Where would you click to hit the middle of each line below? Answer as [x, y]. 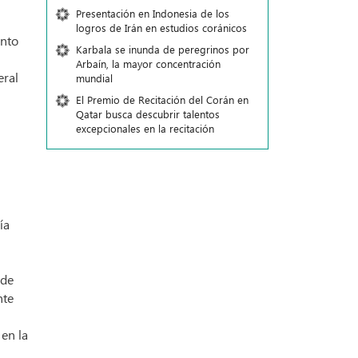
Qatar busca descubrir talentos [147, 114]
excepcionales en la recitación [145, 128]
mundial [94, 78]
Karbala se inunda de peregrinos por [162, 49]
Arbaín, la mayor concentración [148, 64]
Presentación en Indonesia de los [152, 13]
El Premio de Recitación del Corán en [162, 99]
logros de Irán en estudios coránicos [161, 28]
